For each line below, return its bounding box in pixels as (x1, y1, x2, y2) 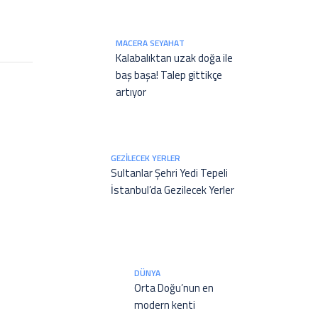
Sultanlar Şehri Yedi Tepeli (111, 165, 228, 181)
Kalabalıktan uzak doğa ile (116, 50, 233, 66)
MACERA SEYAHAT (116, 36, 185, 50)
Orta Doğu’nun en (134, 280, 214, 296)
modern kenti (134, 297, 195, 313)
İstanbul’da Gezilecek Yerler (111, 182, 234, 198)
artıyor (116, 84, 146, 100)
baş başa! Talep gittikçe (116, 67, 222, 83)
